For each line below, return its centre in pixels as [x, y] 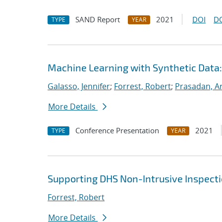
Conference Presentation [117, 130]
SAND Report [98, 19]
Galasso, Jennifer [79, 86]
